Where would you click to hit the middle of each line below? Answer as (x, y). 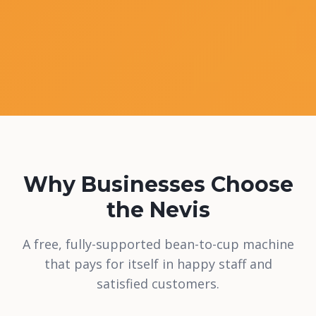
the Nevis (158, 210)
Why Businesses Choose (158, 184)
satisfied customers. (158, 284)
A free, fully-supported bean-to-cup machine (158, 244)
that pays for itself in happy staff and (158, 264)
